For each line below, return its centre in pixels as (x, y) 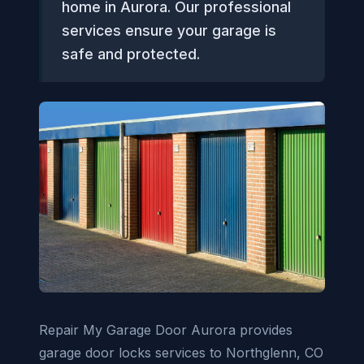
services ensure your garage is (169, 30)
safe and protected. (131, 54)
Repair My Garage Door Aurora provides (166, 329)
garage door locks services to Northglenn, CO (181, 352)
